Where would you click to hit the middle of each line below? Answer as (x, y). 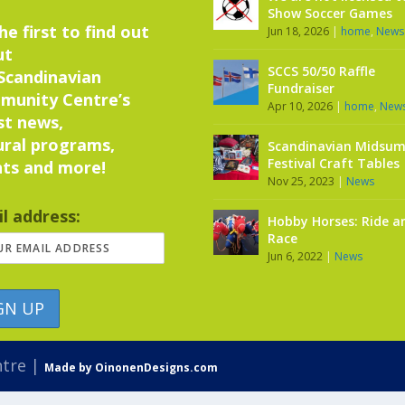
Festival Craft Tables (334, 164)
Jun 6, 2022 (295, 257)
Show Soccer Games (330, 14)
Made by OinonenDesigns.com (131, 368)
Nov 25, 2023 (301, 182)
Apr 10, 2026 (300, 107)
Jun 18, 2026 (298, 32)
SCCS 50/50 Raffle (321, 71)
